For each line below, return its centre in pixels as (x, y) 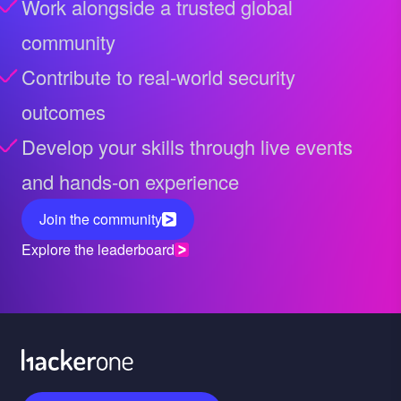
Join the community (101, 218)
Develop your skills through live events (187, 146)
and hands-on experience (130, 181)
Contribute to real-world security (158, 76)
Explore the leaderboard (98, 249)
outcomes (64, 111)
